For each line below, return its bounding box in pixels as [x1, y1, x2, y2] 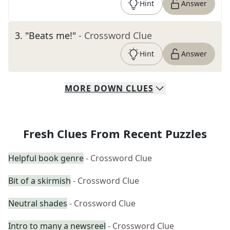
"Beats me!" [25, 29, 76, 42]
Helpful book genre [8, 152, 84, 164]
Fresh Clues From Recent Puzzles [23, 126, 207, 141]
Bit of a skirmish [8, 175, 71, 186]
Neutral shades [8, 198, 67, 209]
